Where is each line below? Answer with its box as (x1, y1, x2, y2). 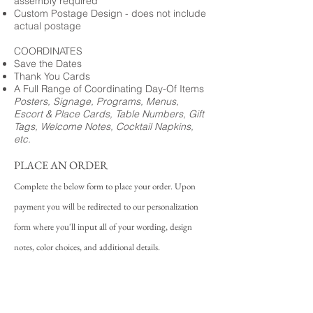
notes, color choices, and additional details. (14, 241, 162, 253)
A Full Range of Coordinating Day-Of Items (14, 82, 204, 95)
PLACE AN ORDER (14, 158, 108, 173)
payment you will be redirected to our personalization (14, 201, 198, 212)
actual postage (14, 20, 81, 32)
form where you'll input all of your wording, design (14, 221, 192, 233)
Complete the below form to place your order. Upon (14, 180, 196, 192)
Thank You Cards (14, 70, 90, 82)
